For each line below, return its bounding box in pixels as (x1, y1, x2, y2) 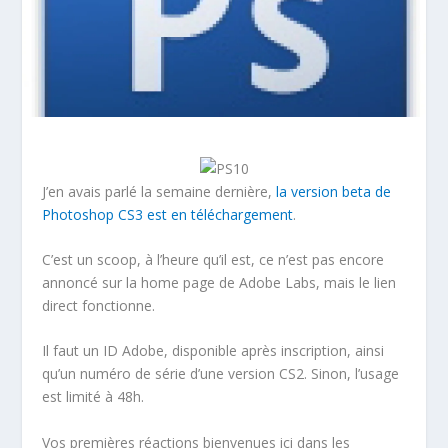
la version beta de (276, 181, 392, 201)
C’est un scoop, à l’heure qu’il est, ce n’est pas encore (42, 249, 385, 269)
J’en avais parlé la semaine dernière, (42, 181, 277, 201)
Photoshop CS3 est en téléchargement (42, 204, 294, 224)
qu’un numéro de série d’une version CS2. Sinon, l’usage (42, 364, 400, 384)
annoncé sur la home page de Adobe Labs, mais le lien (42, 272, 397, 292)
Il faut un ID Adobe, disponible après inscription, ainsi (42, 341, 385, 361)
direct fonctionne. (42, 295, 156, 315)
